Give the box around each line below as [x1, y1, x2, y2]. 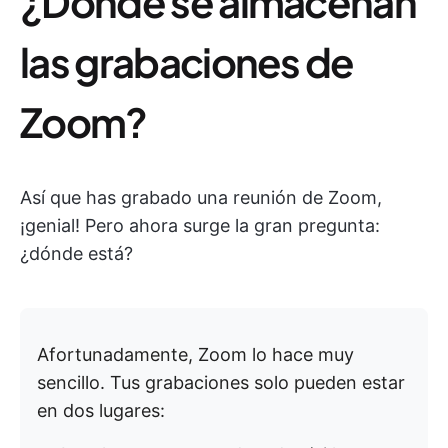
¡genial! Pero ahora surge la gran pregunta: [20, 215, 380, 236]
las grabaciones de [20, 36, 354, 87]
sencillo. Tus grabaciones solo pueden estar [37, 372, 405, 393]
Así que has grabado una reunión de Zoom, [20, 187, 382, 208]
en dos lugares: [37, 400, 165, 421]
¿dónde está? [20, 243, 133, 264]
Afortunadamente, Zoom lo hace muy [37, 344, 354, 365]
